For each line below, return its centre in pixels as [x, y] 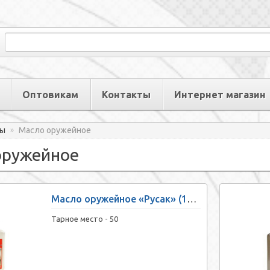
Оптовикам [50, 95]
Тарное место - [80, 219]
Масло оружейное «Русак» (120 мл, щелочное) [192, 199]
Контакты [126, 95]
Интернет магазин [220, 95]
